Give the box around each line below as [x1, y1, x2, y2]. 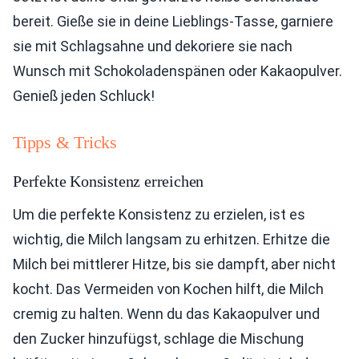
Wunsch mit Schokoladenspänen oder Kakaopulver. [13, 62, 342, 79]
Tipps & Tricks [13, 131, 117, 152]
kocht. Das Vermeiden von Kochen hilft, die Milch [13, 280, 324, 297]
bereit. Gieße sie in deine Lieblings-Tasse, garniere [13, 12, 333, 30]
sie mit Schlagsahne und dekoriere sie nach [13, 37, 292, 54]
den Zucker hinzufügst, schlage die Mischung [13, 329, 304, 347]
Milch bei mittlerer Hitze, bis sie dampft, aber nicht [13, 255, 336, 272]
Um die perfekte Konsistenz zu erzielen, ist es [13, 205, 305, 223]
